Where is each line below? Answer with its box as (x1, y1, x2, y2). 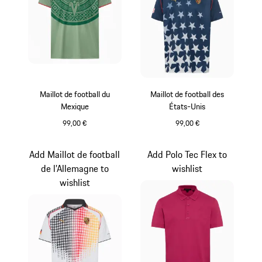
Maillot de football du (39, 87, 110, 101)
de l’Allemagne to (40, 161, 109, 175)
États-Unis (169, 99, 206, 113)
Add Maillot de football (29, 147, 120, 161)
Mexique (60, 99, 89, 113)
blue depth (187, 127, 230, 142)
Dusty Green (74, 127, 122, 142)
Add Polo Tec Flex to (147, 147, 227, 161)
